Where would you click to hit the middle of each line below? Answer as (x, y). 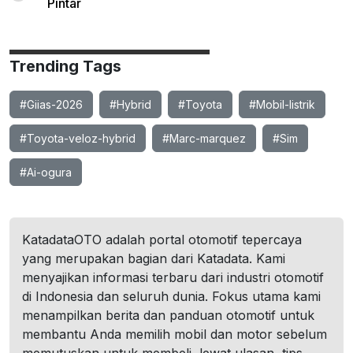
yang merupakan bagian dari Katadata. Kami (154, 258)
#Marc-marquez (204, 138)
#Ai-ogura (46, 172)
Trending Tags (65, 66)
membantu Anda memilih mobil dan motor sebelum (175, 334)
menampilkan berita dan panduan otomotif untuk (168, 315)
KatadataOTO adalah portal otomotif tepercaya (162, 240)
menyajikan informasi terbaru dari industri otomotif (173, 277)
